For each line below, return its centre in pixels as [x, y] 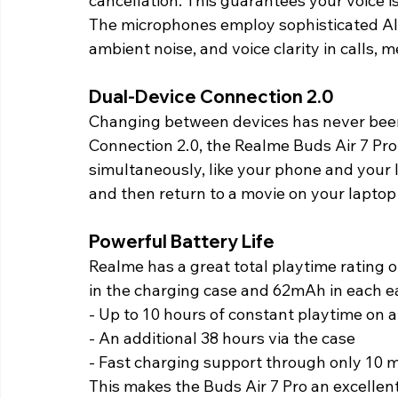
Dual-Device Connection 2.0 [213, 97]
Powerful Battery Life [183, 242]
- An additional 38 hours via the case [224, 338]
